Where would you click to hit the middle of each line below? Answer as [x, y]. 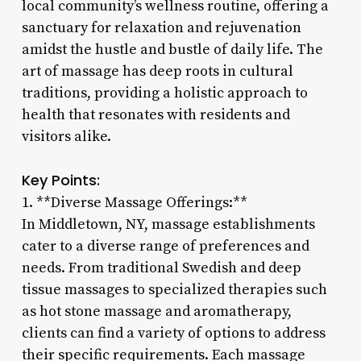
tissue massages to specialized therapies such [174, 289]
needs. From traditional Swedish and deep [161, 268]
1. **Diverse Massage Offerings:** [134, 202]
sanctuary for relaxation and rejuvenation [161, 27]
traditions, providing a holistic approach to [164, 93]
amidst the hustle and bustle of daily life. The [172, 49]
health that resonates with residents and [156, 114]
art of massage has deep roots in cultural [157, 71]
